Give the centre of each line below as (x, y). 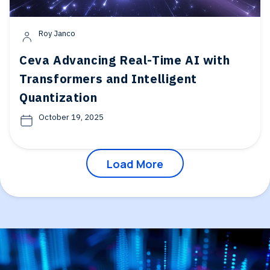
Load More (135, 164)
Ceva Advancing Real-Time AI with (125, 60)
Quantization (58, 97)
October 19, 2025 (71, 117)
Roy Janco (57, 33)
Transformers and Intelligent (108, 79)
